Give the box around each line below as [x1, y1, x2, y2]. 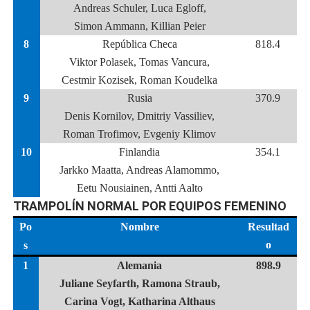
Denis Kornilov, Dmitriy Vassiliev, [64, 110, 215, 122]
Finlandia [119, 146, 161, 158]
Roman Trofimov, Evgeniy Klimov [63, 128, 217, 140]
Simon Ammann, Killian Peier [73, 20, 206, 32]
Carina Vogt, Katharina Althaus [64, 295, 215, 307]
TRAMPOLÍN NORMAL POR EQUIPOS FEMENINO [12, 199, 286, 213]
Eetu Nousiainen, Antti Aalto [76, 182, 203, 194]
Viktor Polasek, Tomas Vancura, [69, 56, 210, 68]
